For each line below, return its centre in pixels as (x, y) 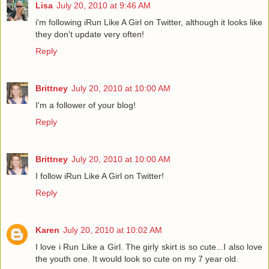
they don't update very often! (90, 35)
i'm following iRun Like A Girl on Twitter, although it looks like (149, 23)
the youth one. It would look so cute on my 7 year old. (137, 259)
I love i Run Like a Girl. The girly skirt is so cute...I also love (149, 247)
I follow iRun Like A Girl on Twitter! (100, 176)
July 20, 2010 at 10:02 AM (113, 230)
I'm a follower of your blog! (86, 105)
